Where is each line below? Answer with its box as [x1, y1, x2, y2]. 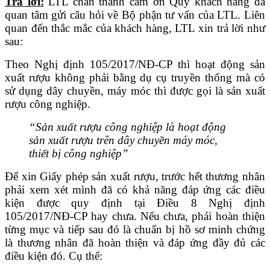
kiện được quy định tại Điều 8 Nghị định [5, 196, 265, 209]
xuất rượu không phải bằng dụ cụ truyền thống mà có [5, 71, 265, 84]
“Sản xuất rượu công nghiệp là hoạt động [29, 120, 226, 133]
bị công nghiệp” [52, 146, 128, 160]
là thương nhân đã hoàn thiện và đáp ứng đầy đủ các [5, 236, 265, 249]
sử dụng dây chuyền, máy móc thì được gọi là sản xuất [5, 84, 265, 97]
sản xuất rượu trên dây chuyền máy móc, [29, 133, 218, 146]
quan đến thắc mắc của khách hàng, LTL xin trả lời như [5, 21, 265, 34]
